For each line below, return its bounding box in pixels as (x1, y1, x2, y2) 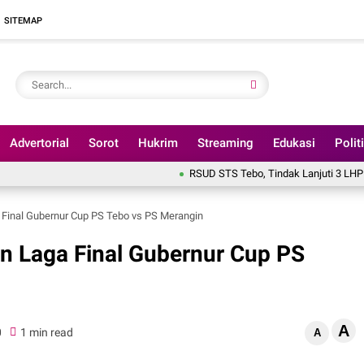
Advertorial (10, 136, 69, 150)
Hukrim (138, 136, 178, 150)
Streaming (197, 136, 253, 150)
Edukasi (273, 136, 315, 150)
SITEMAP (4, 15, 42, 26)
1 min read (19, 325, 73, 339)
